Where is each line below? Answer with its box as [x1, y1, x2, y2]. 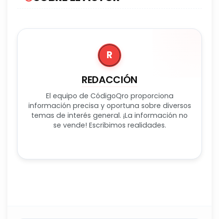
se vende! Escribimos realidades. [53, 120, 166, 131]
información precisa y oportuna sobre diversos [28, 101, 191, 111]
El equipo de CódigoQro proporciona [45, 91, 174, 101]
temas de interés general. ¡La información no [31, 110, 188, 121]
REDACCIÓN [81, 73, 138, 87]
